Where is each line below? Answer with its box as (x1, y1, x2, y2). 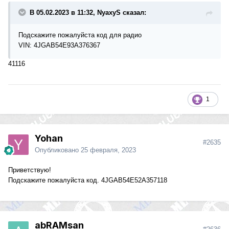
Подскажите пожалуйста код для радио (18, 31, 142, 39)
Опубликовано (35, 146, 81, 154)
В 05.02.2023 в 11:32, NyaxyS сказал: (30, 9, 146, 17)
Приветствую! (8, 166, 53, 174)
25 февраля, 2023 (81, 146, 136, 154)
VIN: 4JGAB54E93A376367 (18, 41, 100, 50)
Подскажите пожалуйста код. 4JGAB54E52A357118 (8, 176, 167, 185)
